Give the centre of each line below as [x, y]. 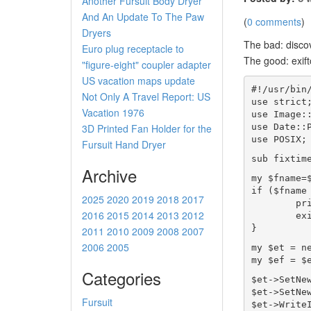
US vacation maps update [138, 81]
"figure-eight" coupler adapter [146, 65]
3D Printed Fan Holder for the [147, 129]
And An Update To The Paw [143, 17]
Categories [121, 278]
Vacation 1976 [113, 113]
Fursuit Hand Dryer [124, 145]
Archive [109, 176]
